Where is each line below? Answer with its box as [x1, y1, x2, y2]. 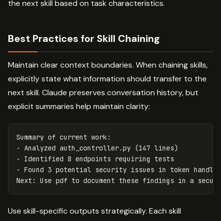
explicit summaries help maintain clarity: [8, 101, 150, 112]
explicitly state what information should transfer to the [8, 74, 207, 84]
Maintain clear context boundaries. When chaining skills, [8, 60, 208, 71]
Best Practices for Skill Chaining [8, 32, 160, 45]
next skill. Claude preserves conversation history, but [8, 87, 198, 98]
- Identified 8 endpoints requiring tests [16, 154, 174, 164]
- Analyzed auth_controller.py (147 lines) [16, 144, 178, 153]
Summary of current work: [16, 133, 111, 142]
